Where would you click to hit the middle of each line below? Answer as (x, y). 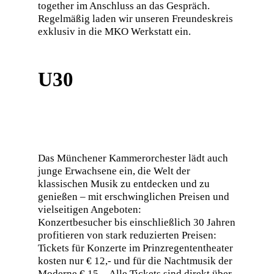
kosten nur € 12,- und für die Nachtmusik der (135, 261)
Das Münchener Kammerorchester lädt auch (133, 158)
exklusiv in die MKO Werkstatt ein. (114, 31)
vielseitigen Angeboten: (89, 210)
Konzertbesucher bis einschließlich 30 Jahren (136, 223)
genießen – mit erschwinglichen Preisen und (133, 197)
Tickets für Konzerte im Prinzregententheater (135, 248)
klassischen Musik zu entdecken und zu (124, 184)
